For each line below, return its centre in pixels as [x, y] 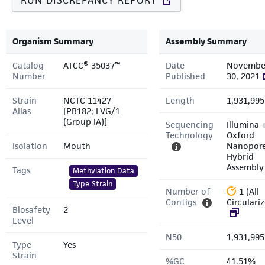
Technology [189, 135]
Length [180, 100]
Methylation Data [104, 171]
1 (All [249, 191]
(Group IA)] [85, 122]
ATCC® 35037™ [92, 65]
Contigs [181, 202]
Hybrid [240, 156]
